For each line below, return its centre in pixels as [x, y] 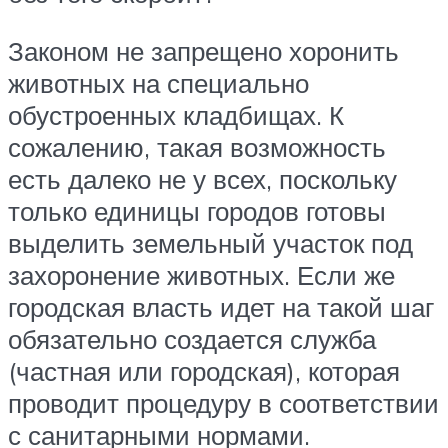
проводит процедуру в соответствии [223, 402]
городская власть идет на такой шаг [221, 306]
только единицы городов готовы [197, 210]
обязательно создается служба [192, 338]
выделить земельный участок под [210, 242]
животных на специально [158, 82]
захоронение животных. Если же [201, 274]
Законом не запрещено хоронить [203, 50]
